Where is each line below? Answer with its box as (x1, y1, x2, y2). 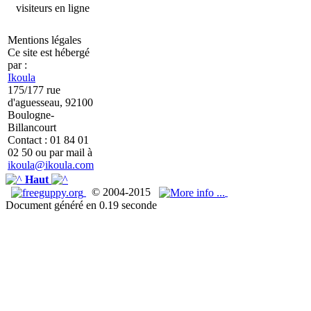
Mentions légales (8, 34, 81, 46)
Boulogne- (8, 109, 54, 121)
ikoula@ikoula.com (8, 159, 94, 171)
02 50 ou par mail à (8, 146, 92, 158)
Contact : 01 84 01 (8, 134, 89, 146)
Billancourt (8, 121, 56, 133)
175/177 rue (8, 84, 60, 96)
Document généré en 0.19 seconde (6, 199, 157, 212)
